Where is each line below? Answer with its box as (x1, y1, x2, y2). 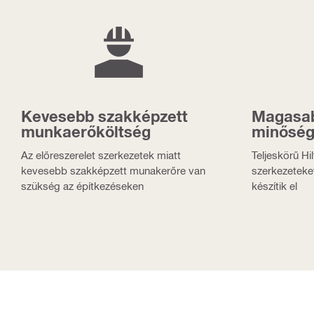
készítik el (251, 179, 297, 192)
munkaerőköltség (21, 122, 151, 141)
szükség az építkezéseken (21, 179, 144, 192)
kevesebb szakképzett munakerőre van (21, 163, 205, 177)
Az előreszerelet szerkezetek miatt (21, 148, 181, 161)
